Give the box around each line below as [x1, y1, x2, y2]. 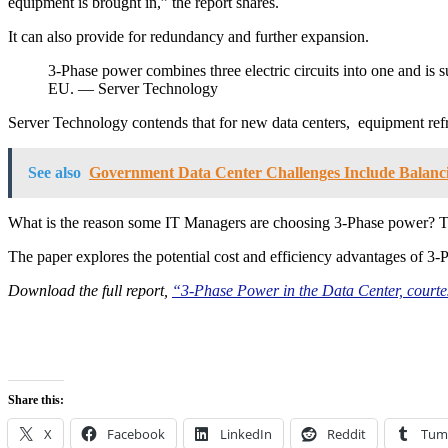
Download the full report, [8, 281, 172, 299]
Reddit [327, 424, 366, 443]
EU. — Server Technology [48, 79, 218, 97]
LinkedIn [220, 424, 272, 443]
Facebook [107, 424, 165, 443]
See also [28, 163, 81, 181]
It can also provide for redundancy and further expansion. [8, 27, 369, 45]
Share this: [8, 392, 64, 407]
